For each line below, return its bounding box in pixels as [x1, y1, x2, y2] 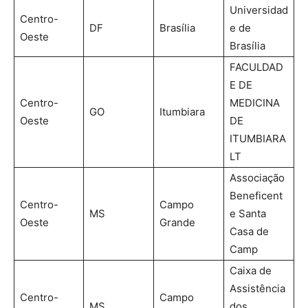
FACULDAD [230, 60, 283, 74]
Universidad [230, 3, 288, 16]
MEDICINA [230, 96, 280, 109]
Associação [230, 170, 285, 184]
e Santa [230, 206, 266, 220]
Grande [159, 215, 195, 229]
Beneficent [230, 188, 283, 202]
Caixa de [230, 263, 272, 277]
